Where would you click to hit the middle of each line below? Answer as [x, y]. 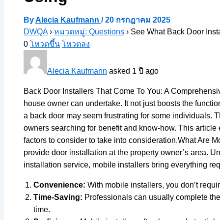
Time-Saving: [58, 197]
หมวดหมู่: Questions [89, 31]
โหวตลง [76, 44]
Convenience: [59, 185]
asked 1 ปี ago [133, 71]
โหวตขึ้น [45, 44]
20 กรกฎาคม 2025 [138, 20]
